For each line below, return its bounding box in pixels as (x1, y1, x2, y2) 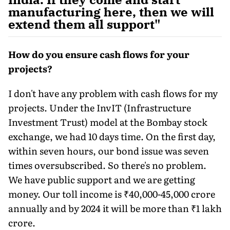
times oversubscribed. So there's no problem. (8, 158, 206, 172)
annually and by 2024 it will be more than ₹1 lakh (8, 201, 222, 215)
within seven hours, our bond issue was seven (8, 143, 209, 158)
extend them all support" (8, 15, 161, 32)
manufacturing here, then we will (8, 3, 214, 20)
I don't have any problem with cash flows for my (8, 86, 218, 100)
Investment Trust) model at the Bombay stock (8, 114, 207, 129)
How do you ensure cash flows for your (8, 47, 189, 61)
